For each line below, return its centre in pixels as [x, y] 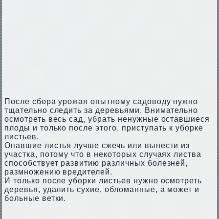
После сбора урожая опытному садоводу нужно [101, 101]
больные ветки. [35, 198]
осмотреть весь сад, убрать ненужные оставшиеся [107, 119]
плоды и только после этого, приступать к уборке [104, 128]
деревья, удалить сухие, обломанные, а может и [102, 189]
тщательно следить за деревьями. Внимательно [101, 110]
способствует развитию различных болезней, [96, 163]
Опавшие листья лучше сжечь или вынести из [97, 145]
